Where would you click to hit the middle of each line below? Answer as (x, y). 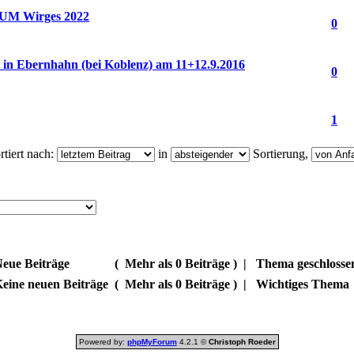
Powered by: (103, 342)
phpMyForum (152, 342)
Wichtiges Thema (303, 284)
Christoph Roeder (242, 342)
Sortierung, (281, 154)
